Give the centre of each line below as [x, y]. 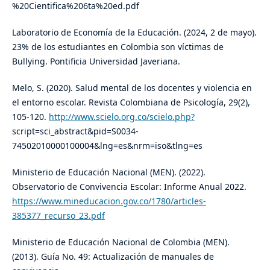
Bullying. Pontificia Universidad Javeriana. [96, 61]
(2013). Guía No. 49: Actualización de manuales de [113, 257]
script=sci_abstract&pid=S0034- [75, 131]
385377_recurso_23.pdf [58, 216]
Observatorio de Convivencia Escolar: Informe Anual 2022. [129, 187]
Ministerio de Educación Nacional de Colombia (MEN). [121, 242]
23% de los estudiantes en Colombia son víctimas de [118, 47]
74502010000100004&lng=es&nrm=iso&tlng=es [107, 146]
